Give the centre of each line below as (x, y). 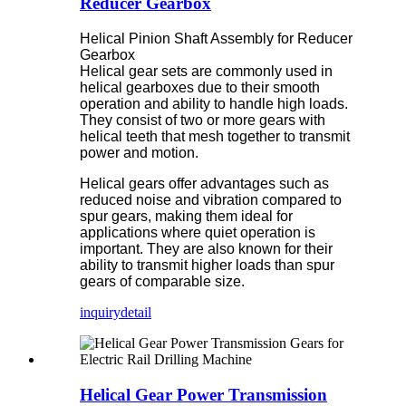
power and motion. (139, 153)
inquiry (100, 313)
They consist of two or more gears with (203, 121)
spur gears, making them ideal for (186, 217)
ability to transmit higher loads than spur (207, 266)
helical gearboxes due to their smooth (200, 88)
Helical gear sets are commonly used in (206, 72)
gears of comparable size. (162, 282)
